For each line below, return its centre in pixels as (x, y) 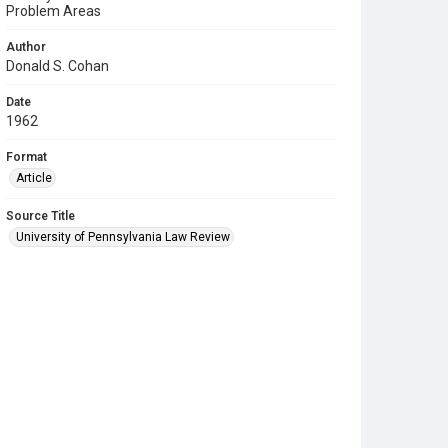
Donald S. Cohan (57, 66)
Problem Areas (53, 11)
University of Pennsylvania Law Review (123, 237)
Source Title (40, 216)
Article (34, 178)
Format (26, 157)
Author (26, 47)
